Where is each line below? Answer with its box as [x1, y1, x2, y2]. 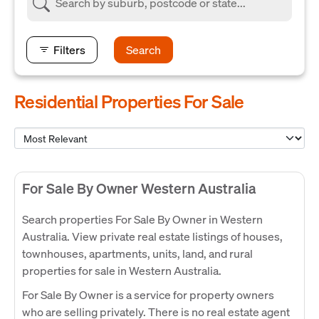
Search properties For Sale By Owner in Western [22, 211, 263, 226]
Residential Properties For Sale [14, 89, 244, 113]
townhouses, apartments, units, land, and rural [22, 245, 253, 261]
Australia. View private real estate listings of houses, [22, 228, 283, 244]
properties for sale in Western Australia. [22, 262, 221, 278]
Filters [53, 41, 85, 57]
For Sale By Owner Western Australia [22, 178, 256, 197]
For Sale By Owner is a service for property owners [22, 286, 274, 302]
